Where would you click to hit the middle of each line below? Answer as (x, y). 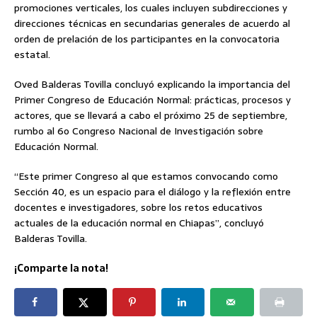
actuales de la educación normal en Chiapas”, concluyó (139, 223)
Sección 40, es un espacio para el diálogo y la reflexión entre (152, 192)
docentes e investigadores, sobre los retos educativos (138, 208)
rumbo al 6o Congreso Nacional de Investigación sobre (139, 131)
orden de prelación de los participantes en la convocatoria (147, 39)
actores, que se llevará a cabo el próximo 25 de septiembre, (151, 116)
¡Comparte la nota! (61, 269)
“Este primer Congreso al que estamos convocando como (146, 177)
